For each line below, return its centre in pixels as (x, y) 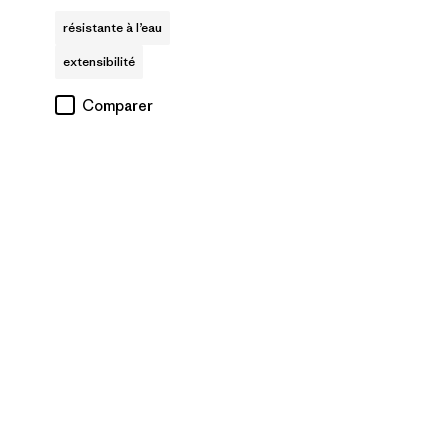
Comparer (117, 105)
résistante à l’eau (112, 27)
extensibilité (99, 61)
